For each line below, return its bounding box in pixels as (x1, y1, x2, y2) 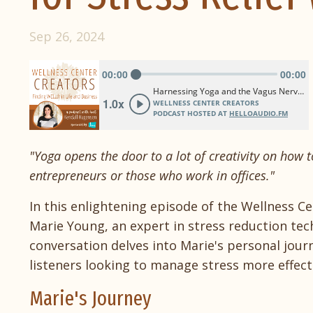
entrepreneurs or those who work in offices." (29, 166, 275, 184)
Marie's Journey (29, 285, 152, 311)
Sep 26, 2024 (29, 27, 104, 45)
